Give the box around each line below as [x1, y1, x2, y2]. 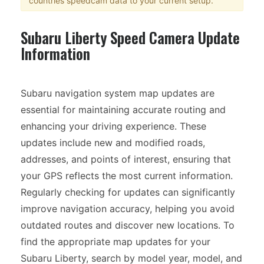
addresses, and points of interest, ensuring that [21, 153, 231, 165]
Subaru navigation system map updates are [21, 87, 214, 99]
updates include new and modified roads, [21, 137, 205, 148]
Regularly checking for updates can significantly [21, 186, 235, 198]
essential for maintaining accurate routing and [21, 104, 226, 115]
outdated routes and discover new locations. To [21, 219, 235, 231]
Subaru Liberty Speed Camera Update [21, 27, 240, 48]
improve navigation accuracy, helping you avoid [21, 203, 235, 214]
